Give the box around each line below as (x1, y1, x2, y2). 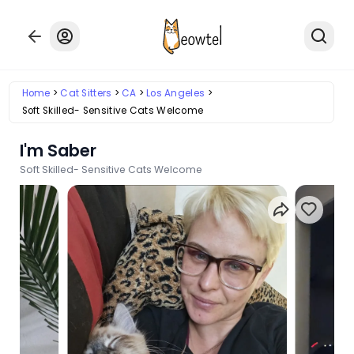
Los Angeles (145, 87, 205, 100)
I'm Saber (20, 138, 97, 162)
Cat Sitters (60, 87, 112, 100)
